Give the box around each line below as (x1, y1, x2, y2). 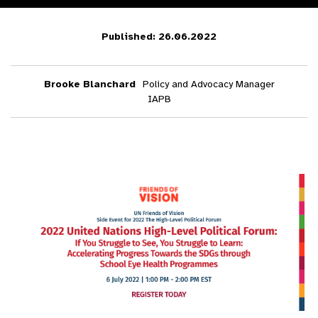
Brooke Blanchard (43, 78, 136, 90)
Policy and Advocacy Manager (139, 78, 275, 90)
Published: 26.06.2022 (102, 31, 216, 43)
